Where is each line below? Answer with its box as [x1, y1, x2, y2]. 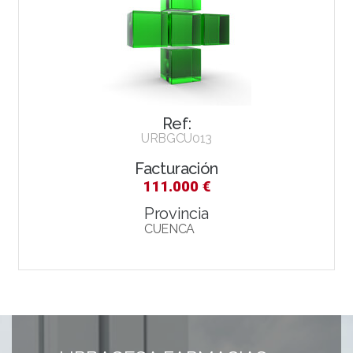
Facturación [135, 158, 218, 178]
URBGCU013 [141, 130, 212, 146]
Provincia [144, 203, 209, 223]
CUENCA [144, 221, 195, 236]
